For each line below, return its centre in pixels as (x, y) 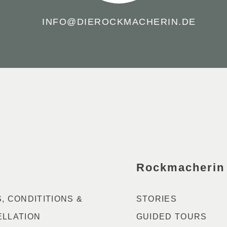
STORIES (156, 199)
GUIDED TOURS (172, 217)
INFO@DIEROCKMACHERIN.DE (119, 22)
